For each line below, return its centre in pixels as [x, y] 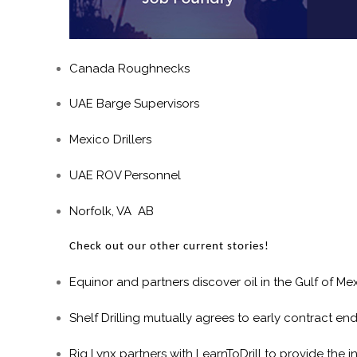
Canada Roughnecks [129, 68]
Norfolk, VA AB [112, 211]
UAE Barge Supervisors [134, 104]
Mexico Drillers [110, 140]
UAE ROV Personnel [125, 175]
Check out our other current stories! [169, 246]
